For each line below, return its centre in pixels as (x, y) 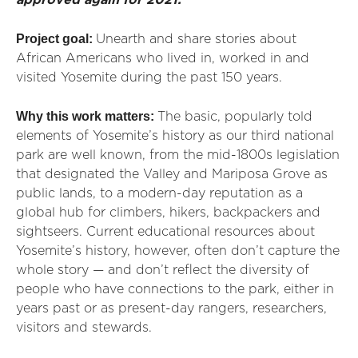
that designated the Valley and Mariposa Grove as (172, 174)
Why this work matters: (87, 116)
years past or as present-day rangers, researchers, (171, 308)
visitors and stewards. (84, 328)
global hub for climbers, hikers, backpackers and (168, 213)
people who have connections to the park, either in (175, 289)
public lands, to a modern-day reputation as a (159, 193)
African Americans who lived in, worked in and (163, 58)
